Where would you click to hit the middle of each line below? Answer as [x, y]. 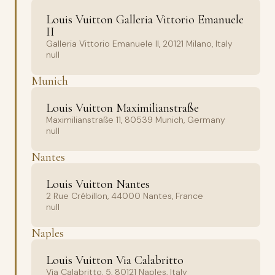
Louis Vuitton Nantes [98, 184]
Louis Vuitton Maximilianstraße [122, 108]
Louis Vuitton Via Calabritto [115, 260]
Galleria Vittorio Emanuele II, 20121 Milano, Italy [139, 44]
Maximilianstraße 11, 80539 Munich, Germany [136, 120]
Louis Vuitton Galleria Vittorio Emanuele [145, 20]
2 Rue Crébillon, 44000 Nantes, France [125, 196]
